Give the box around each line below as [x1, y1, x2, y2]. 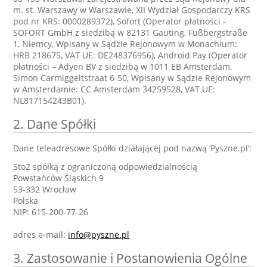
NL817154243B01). [13, 95, 87, 106]
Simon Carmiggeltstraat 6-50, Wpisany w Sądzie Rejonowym [13, 72, 252, 83]
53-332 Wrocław [13, 184, 77, 195]
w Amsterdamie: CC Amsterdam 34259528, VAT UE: [13, 83, 216, 95]
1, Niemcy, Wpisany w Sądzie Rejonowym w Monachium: [13, 38, 238, 49]
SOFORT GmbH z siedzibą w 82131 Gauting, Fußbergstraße [13, 27, 248, 38]
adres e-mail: [13, 229, 69, 240]
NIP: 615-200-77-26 [13, 206, 89, 218]
